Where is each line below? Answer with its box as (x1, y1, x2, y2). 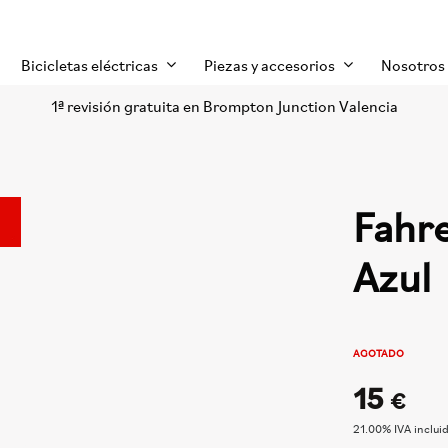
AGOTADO (353, 346, 405, 360)
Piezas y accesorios (204, 55, 335, 75)
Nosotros (381, 55, 445, 75)
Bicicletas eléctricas (21, 55, 158, 75)
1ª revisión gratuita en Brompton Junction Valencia (50, 96, 398, 116)
